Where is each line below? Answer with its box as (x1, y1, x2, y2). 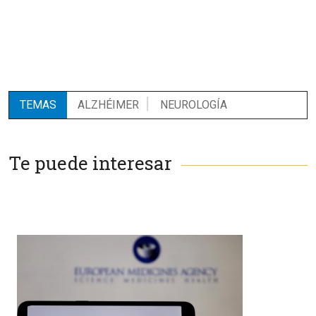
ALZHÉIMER (78, 98, 139, 112)
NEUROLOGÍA (160, 98, 227, 112)
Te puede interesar (8, 151, 172, 176)
